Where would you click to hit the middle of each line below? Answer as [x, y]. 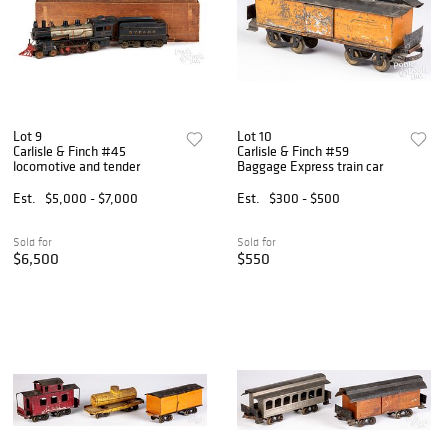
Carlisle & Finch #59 [293, 150]
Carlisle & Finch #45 [69, 150]
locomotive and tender [76, 165]
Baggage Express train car [310, 165]
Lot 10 [255, 135]
